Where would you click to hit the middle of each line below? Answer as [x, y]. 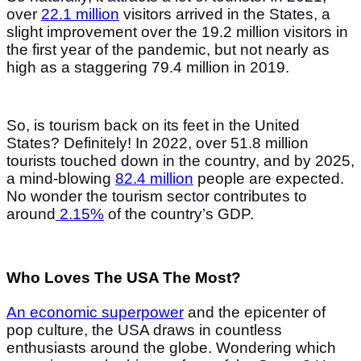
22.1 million [80, 14]
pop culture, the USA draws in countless [144, 330]
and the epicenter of [255, 313]
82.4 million [154, 178]
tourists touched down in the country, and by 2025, [180, 160]
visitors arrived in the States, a [225, 14]
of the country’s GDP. [179, 214]
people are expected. [269, 178]
